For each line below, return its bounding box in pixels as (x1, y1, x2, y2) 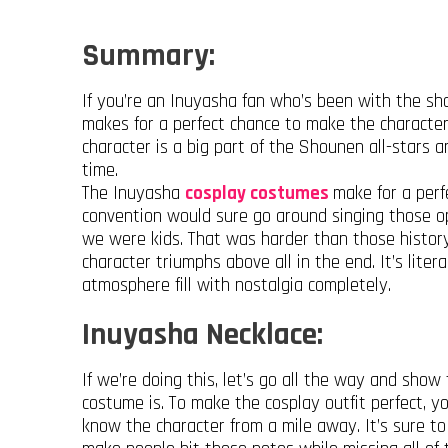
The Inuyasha (82, 181, 185, 207)
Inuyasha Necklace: (82, 315, 323, 356)
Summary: (82, 36, 215, 77)
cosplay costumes (185, 181, 333, 207)
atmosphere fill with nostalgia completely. (82, 273, 391, 299)
